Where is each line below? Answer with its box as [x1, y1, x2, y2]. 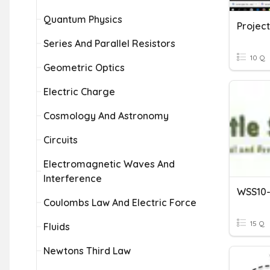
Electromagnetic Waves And [43, 158, 175, 170]
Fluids [43, 221, 70, 233]
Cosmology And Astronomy [43, 110, 169, 122]
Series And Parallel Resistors [43, 37, 175, 49]
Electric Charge [43, 86, 115, 98]
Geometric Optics [43, 61, 125, 74]
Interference [43, 172, 102, 184]
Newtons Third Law [43, 245, 131, 257]
